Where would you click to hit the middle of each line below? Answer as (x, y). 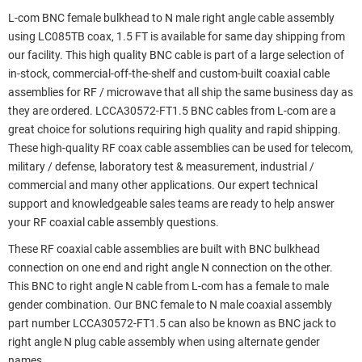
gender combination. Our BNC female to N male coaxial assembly (170, 305)
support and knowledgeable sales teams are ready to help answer (171, 204)
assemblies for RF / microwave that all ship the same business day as (181, 92)
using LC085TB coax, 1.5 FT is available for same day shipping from (177, 36)
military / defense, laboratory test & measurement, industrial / (161, 166)
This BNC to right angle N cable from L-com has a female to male (168, 286)
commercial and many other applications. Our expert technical (163, 185)
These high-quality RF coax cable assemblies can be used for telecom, (181, 148)
